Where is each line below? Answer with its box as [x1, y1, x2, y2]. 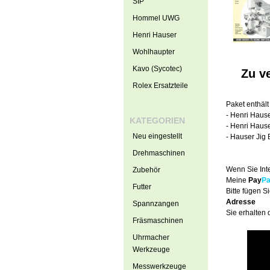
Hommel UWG [132, 14, 180, 22]
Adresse [225, 198, 256, 206]
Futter [132, 183, 151, 191]
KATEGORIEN [129, 116, 185, 125]
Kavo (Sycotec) [132, 64, 182, 73]
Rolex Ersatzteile [132, 81, 188, 90]
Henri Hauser [132, 31, 177, 39]
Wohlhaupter [132, 48, 175, 56]
